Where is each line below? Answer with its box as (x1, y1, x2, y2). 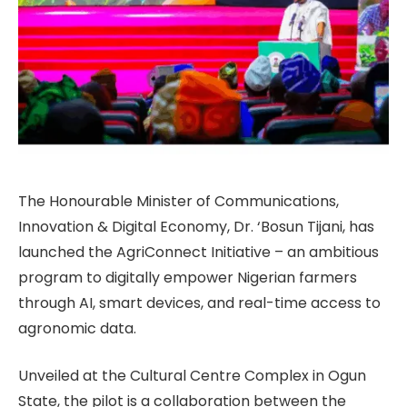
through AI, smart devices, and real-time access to (18, 292, 381, 313)
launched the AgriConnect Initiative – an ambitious (18, 241, 379, 263)
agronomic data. (18, 317, 136, 339)
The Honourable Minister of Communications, (18, 190, 339, 212)
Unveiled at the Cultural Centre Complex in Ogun (18, 365, 366, 387)
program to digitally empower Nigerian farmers (18, 266, 357, 288)
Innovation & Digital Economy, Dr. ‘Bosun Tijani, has (18, 215, 374, 237)
